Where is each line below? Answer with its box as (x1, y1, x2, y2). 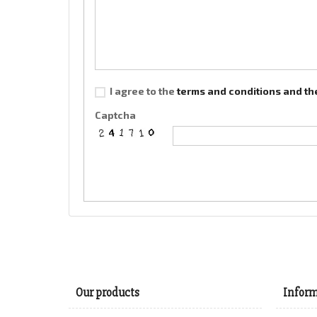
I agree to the (110, 84, 177, 97)
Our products (76, 284, 139, 300)
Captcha (95, 108, 136, 121)
